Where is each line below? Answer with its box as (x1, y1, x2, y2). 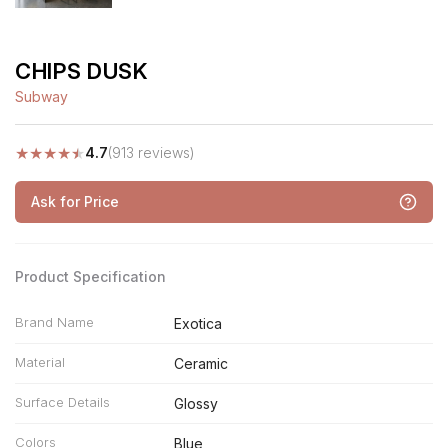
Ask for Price (31, 193, 119, 210)
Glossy (173, 395, 218, 412)
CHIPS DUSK (15, 58, 148, 84)
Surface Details (15, 394, 110, 410)
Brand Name (15, 314, 94, 330)
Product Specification (15, 268, 166, 285)
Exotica (173, 315, 222, 332)
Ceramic (173, 355, 228, 372)
